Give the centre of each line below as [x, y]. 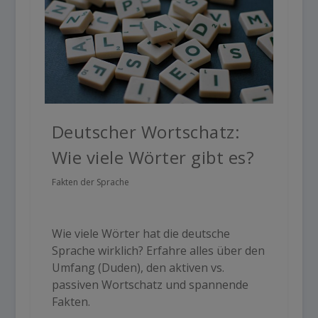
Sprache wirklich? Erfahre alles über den [158, 250]
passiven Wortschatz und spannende [150, 284]
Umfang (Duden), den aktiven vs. [138, 267]
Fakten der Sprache [90, 182]
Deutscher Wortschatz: [146, 131]
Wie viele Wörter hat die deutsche [141, 233]
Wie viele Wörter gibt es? [153, 157]
